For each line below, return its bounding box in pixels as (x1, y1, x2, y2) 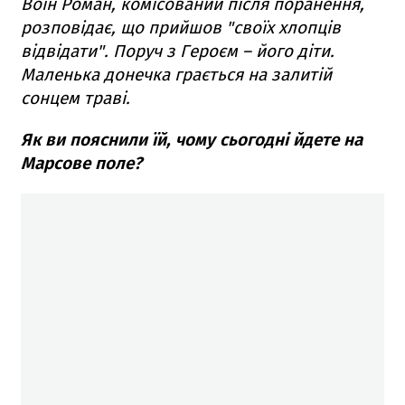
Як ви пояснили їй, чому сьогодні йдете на (21, 129, 363, 151)
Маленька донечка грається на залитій (21, 64, 332, 86)
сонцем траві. (21, 88, 130, 109)
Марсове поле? (21, 153, 142, 174)
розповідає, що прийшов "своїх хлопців (21, 17, 341, 39)
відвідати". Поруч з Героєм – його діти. (21, 41, 334, 62)
